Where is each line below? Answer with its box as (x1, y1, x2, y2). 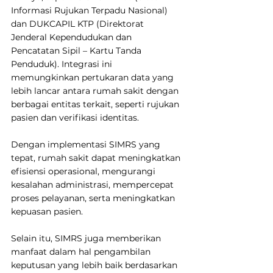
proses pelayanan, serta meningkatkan (11, 192, 177, 204)
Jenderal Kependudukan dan (11, 31, 134, 43)
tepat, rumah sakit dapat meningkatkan (11, 152, 183, 163)
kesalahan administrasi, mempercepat (11, 179, 176, 190)
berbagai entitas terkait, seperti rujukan (11, 98, 182, 110)
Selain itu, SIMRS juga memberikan (11, 232, 163, 244)
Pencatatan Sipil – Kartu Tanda (11, 44, 144, 56)
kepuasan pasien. (11, 205, 83, 217)
